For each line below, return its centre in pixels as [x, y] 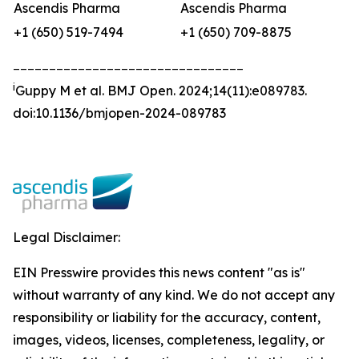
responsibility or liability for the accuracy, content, [167, 317]
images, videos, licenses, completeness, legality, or [169, 340]
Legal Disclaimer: [67, 237]
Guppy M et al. [61, 91]
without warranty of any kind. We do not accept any [174, 295]
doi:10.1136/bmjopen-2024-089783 [119, 113]
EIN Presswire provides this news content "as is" [159, 272]
